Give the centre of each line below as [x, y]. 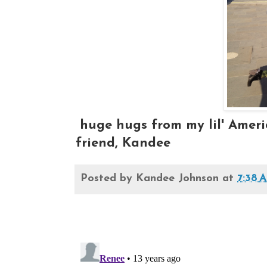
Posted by [108, 178]
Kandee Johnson [177, 178]
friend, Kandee [123, 143]
